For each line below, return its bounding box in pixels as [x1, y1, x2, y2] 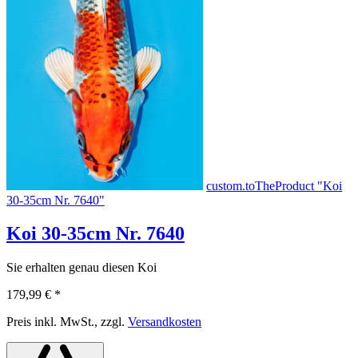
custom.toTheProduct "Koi [206, 178, 343, 193]
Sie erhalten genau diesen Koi [6, 261, 157, 275]
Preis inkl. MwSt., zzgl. [6, 315, 128, 329]
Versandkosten [128, 315, 201, 329]
